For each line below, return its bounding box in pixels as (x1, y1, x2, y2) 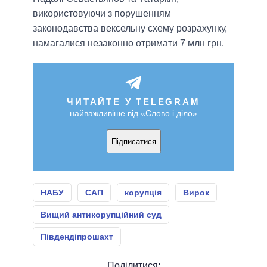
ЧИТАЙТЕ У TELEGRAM (67, 97, 200, 107)
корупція (125, 188, 162, 198)
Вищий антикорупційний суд (41, 210, 162, 220)
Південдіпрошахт (41, 232, 113, 242)
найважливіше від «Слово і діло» (70, 108, 197, 119)
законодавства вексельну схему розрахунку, (33, 23, 227, 34)
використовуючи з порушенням (33, 8, 171, 19)
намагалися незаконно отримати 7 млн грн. (33, 38, 224, 49)
